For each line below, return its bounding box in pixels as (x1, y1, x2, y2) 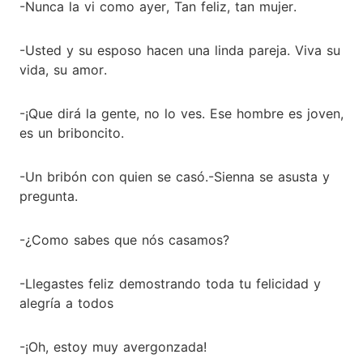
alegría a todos (19, 294, 113, 311)
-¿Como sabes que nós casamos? (19, 231, 229, 248)
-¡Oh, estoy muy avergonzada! (19, 338, 207, 355)
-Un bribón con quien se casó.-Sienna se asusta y (19, 168, 330, 185)
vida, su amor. (19, 61, 107, 78)
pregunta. (19, 187, 78, 204)
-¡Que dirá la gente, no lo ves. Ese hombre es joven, (19, 105, 344, 122)
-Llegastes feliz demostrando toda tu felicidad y (19, 275, 321, 292)
